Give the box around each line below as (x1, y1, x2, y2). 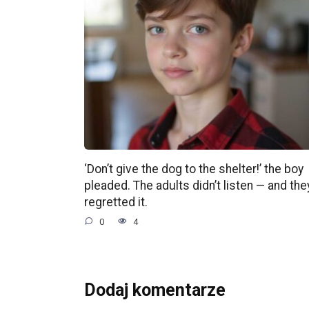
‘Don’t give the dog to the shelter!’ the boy (84, 161, 303, 176)
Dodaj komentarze (84, 279, 226, 300)
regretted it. (84, 195, 148, 209)
